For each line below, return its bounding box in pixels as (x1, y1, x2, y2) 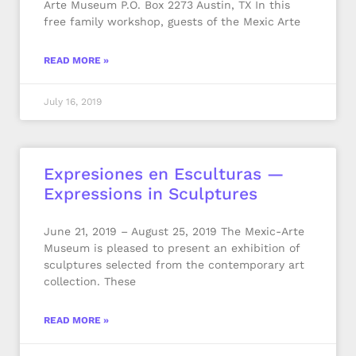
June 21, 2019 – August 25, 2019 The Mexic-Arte (44, 225, 304, 238)
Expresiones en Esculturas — (44, 164, 284, 184)
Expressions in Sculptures (44, 184, 257, 203)
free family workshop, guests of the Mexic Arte (44, 15, 300, 28)
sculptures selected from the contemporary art (44, 258, 304, 271)
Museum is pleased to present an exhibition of (44, 242, 300, 254)
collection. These (44, 275, 136, 288)
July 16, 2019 (44, 96, 102, 107)
